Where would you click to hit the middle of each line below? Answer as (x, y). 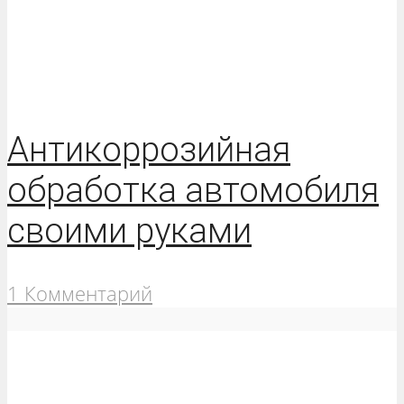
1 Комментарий (80, 294)
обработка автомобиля (193, 190)
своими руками (129, 231)
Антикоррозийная (149, 150)
